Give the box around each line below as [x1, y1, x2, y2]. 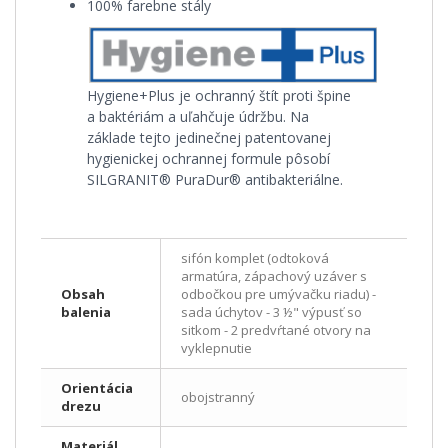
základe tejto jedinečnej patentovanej [87, 128, 331, 148]
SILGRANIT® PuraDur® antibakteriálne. [87, 170, 343, 190]
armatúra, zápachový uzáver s [181, 267, 367, 286]
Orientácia [61, 379, 133, 398]
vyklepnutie [181, 339, 252, 358]
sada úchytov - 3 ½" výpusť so [181, 303, 362, 322]
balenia [61, 303, 111, 322]
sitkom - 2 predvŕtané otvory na [181, 321, 371, 340]
